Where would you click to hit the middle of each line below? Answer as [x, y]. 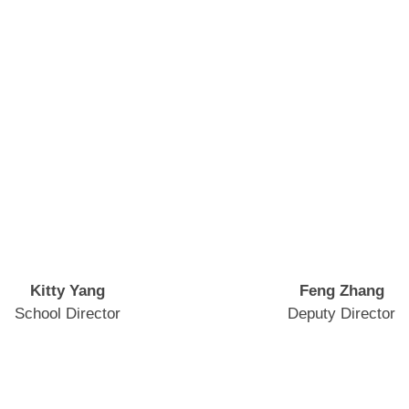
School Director [68, 314]
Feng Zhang [341, 291]
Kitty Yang [68, 291]
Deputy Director [341, 314]
